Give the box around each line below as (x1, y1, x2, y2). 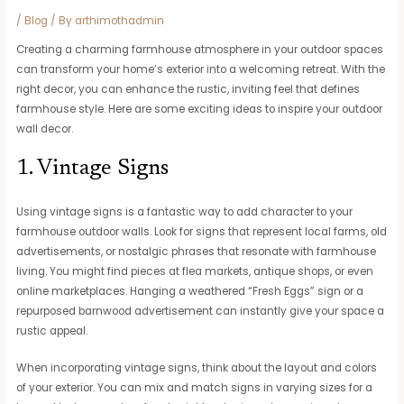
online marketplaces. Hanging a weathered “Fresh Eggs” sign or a (16, 284, 364, 299)
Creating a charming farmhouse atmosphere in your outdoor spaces (16, 41, 384, 57)
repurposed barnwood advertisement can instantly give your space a (16, 304, 385, 319)
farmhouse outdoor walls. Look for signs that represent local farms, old (16, 225, 388, 240)
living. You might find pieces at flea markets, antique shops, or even (16, 264, 374, 280)
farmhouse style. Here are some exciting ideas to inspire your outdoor (16, 101, 383, 116)
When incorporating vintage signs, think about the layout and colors (16, 361, 378, 376)
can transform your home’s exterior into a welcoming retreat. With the (16, 61, 386, 77)
